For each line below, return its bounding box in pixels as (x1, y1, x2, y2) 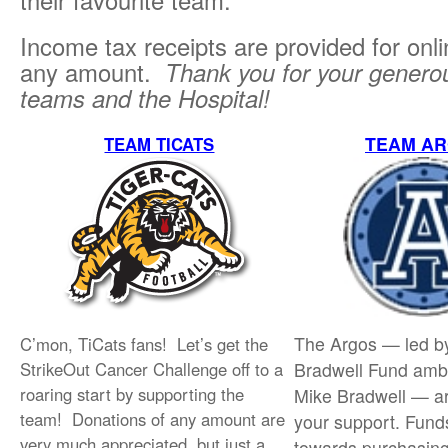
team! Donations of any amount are (20, 407, 285, 431)
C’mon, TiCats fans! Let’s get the (20, 332, 268, 356)
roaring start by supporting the (20, 382, 244, 406)
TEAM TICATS (104, 132, 215, 156)
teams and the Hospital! (20, 81, 270, 115)
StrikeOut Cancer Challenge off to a (20, 357, 283, 381)
